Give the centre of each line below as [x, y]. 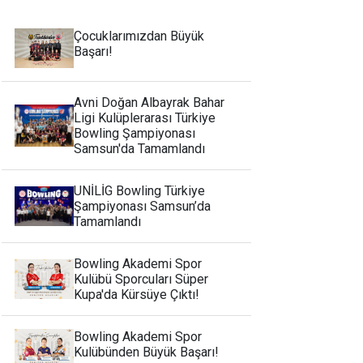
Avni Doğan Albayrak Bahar [149, 102]
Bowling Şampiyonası [135, 133]
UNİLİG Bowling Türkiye [140, 190]
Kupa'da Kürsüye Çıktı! [137, 294]
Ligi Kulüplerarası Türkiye [145, 117]
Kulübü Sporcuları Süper [141, 279]
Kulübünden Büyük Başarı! [147, 352]
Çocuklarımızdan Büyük [139, 36]
